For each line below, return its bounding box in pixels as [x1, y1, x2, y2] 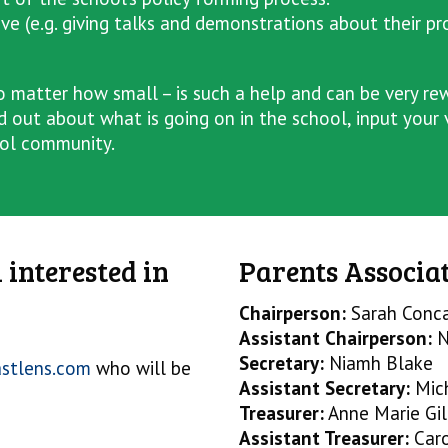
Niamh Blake [324, 351, 433, 375]
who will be [91, 356, 191, 380]
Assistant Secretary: [239, 376, 410, 400]
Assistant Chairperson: [239, 326, 432, 350]
